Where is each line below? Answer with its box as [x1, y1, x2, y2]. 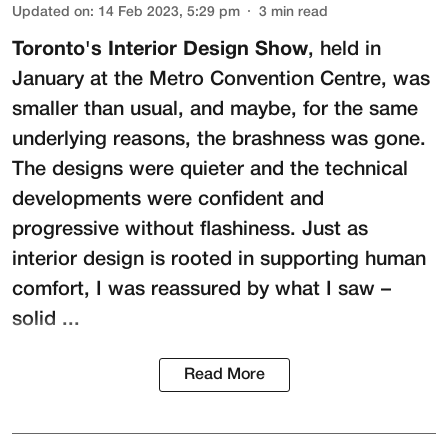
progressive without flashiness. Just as [12, 220, 368, 239]
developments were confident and [12, 190, 324, 209]
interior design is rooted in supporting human [12, 250, 426, 269]
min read [271, 5, 328, 19]
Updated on [12, 5, 90, 19]
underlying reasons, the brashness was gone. [12, 130, 426, 149]
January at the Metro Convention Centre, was [12, 70, 430, 89]
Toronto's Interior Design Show [12, 40, 308, 59]
